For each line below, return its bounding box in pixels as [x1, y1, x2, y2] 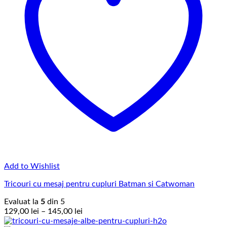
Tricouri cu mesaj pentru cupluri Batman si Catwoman [4, 179, 195, 188]
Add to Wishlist [4, 162, 60, 170]
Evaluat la [4, 197, 41, 206]
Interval [82, 206, 109, 215]
